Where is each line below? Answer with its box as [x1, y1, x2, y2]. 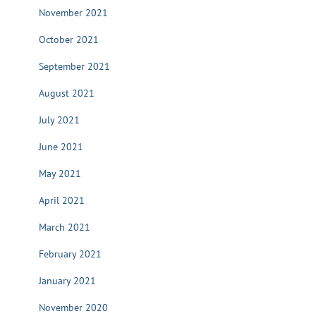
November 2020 [39, 301, 108, 314]
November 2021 [39, 6, 108, 19]
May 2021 [39, 167, 81, 180]
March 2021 [39, 221, 90, 233]
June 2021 [39, 140, 83, 153]
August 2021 [39, 87, 95, 99]
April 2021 [39, 194, 85, 207]
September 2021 [39, 60, 110, 73]
